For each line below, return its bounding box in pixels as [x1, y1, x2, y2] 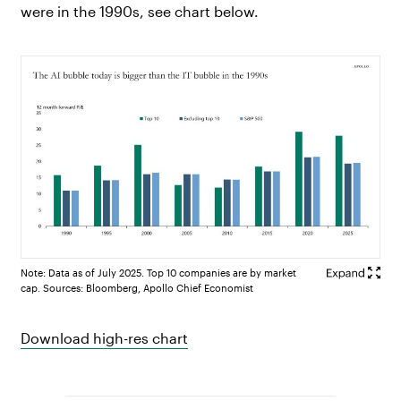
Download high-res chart [21, 328, 189, 346]
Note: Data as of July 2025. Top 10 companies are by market [21, 266, 297, 278]
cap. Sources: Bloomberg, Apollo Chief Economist [21, 281, 254, 294]
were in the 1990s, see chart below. [21, 3, 260, 20]
